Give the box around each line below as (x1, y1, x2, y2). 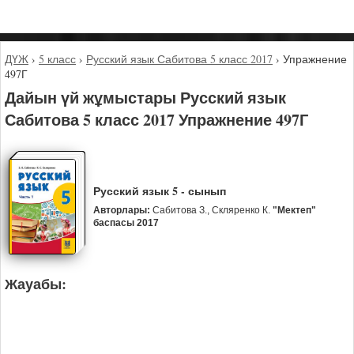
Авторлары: (92, 205, 150, 217)
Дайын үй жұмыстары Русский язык (5, 85, 286, 109)
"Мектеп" (272, 205, 316, 217)
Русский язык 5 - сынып (92, 183, 226, 200)
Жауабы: (5, 273, 66, 295)
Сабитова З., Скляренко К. (149, 205, 273, 217)
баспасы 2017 (92, 217, 159, 229)
